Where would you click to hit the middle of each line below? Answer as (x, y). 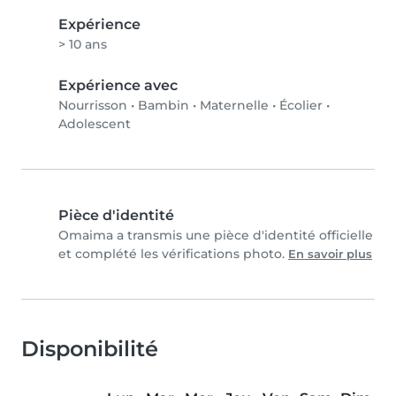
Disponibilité (90, 349)
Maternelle (234, 106)
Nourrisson (93, 106)
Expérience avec (118, 86)
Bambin (164, 106)
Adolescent (95, 124)
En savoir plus (330, 255)
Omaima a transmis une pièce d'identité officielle (216, 236)
